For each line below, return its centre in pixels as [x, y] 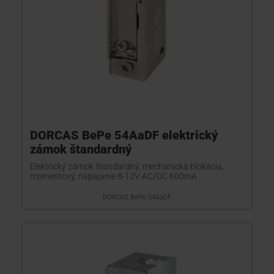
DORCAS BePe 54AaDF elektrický [124, 135]
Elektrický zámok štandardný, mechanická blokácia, [127, 166]
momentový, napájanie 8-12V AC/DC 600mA [113, 176]
